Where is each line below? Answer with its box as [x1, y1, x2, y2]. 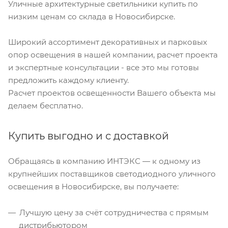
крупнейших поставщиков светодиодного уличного [8, 168, 216, 179]
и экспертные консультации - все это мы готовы [8, 62, 199, 72]
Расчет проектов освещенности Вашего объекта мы [8, 88, 216, 98]
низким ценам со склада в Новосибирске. [8, 11, 175, 21]
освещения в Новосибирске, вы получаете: [8, 181, 179, 191]
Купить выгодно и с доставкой [8, 129, 169, 142]
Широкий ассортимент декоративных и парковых [8, 37, 207, 47]
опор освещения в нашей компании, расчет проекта [8, 49, 218, 60]
